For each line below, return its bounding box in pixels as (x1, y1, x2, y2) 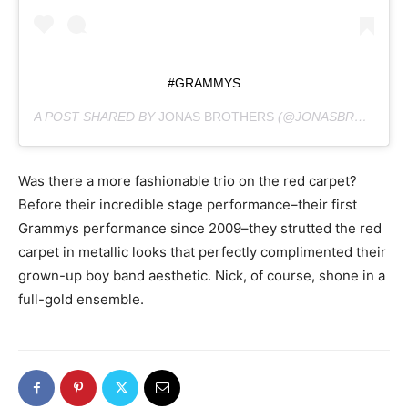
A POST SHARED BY (34, 108, 158, 124)
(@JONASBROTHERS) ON (274, 108, 354, 124)
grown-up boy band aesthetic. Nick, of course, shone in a (18, 266, 385, 284)
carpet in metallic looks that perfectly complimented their (18, 242, 386, 260)
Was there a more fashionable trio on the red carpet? (18, 171, 357, 189)
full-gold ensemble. (18, 290, 144, 308)
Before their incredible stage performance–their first (18, 195, 357, 213)
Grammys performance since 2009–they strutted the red (18, 219, 382, 237)
